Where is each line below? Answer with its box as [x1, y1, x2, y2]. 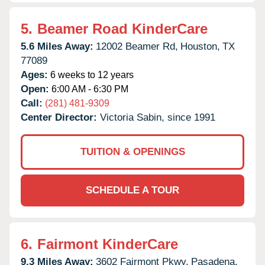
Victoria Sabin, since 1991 [100, 111, 215, 123]
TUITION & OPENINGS [80, 146, 185, 157]
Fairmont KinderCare [37, 235, 178, 252]
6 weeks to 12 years [48, 69, 134, 80]
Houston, [180, 40, 220, 52]
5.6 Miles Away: [21, 40, 93, 52]
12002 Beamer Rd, [96, 40, 178, 52]
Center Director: [21, 111, 100, 123]
